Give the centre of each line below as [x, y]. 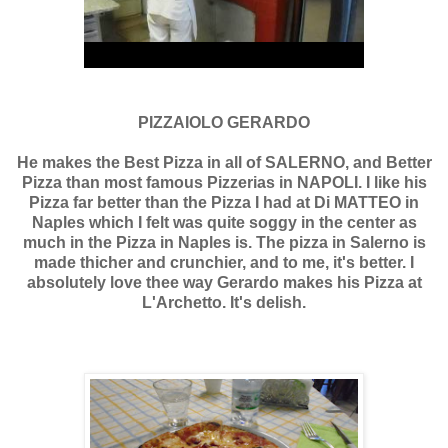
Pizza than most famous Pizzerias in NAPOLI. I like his [224, 182]
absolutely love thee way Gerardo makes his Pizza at [224, 282]
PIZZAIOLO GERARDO [224, 122]
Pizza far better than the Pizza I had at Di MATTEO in [224, 202]
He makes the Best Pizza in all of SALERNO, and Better [224, 162]
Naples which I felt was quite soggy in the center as [224, 222]
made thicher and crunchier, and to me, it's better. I [224, 262]
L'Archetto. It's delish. [224, 302]
